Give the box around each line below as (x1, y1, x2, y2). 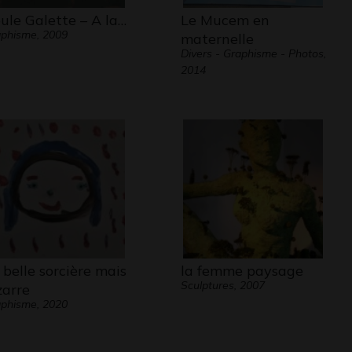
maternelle (180, 30, 254, 48)
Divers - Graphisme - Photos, (180, 46, 326, 60)
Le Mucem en (180, 11, 269, 29)
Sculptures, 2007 (180, 278, 265, 292)
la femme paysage (180, 262, 303, 280)
